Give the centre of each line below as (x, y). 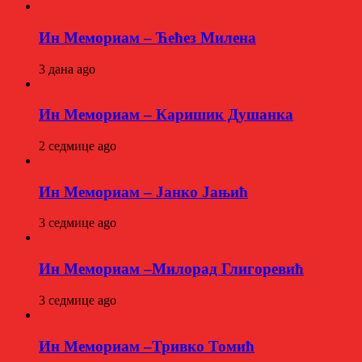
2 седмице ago (78, 145)
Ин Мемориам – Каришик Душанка (166, 115)
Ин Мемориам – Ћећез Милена (147, 37)
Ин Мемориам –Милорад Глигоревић (171, 269)
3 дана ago (67, 69)
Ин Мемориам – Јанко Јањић (143, 192)
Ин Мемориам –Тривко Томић (147, 346)
